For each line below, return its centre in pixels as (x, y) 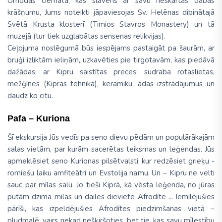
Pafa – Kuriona (39, 118)
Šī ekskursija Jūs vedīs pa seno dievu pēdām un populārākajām (111, 137)
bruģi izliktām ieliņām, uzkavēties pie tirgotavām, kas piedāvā (111, 60)
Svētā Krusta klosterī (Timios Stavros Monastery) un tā (111, 24)
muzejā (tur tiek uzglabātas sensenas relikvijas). (86, 36)
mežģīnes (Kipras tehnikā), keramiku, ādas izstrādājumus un (111, 83)
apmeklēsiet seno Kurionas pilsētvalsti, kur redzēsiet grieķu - (111, 161)
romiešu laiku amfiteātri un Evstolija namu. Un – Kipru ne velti (111, 173)
